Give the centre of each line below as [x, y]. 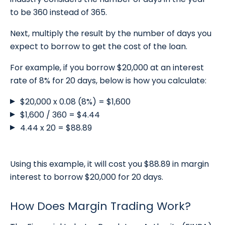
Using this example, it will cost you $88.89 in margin [109, 164]
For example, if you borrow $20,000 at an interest [107, 68]
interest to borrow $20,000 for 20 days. [87, 177]
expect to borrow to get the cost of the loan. [99, 47]
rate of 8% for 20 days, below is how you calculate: [108, 81]
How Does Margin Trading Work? [100, 206]
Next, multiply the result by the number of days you [111, 34]
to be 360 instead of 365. [59, 13]
